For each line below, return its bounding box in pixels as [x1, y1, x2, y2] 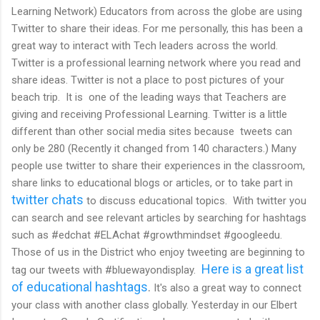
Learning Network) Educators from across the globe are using [11, 4, 302, 18]
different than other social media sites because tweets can [11, 124, 292, 138]
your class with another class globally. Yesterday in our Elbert [11, 298, 297, 311]
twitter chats [11, 191, 84, 207]
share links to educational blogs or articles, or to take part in [11, 176, 293, 189]
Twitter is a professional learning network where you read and [11, 56, 301, 69]
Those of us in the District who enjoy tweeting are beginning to [11, 245, 305, 259]
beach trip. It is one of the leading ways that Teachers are [11, 90, 286, 104]
